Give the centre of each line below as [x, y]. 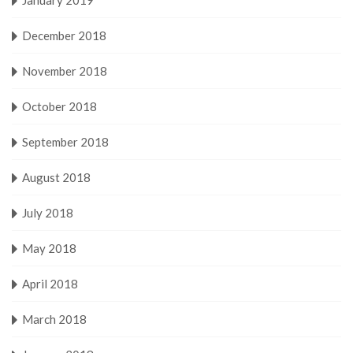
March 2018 [54, 319]
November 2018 [65, 71]
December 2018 [64, 35]
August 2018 [56, 177]
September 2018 [65, 141]
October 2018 [59, 106]
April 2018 [50, 283]
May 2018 [49, 248]
